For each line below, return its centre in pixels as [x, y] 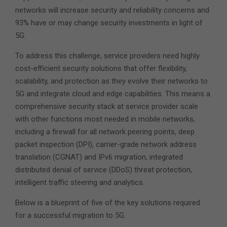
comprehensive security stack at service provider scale [107, 106]
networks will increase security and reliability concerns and [112, 10]
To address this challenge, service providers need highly [107, 55]
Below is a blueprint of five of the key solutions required [108, 202]
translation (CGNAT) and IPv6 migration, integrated [99, 157]
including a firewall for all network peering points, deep [105, 131]
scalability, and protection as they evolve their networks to [111, 81]
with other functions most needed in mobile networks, [105, 119]
